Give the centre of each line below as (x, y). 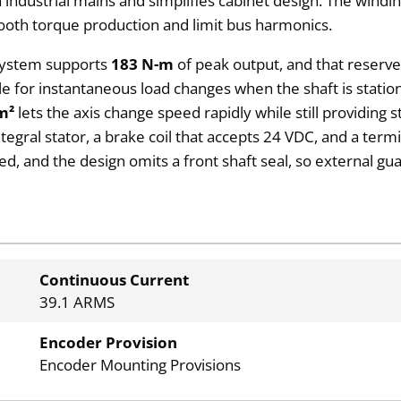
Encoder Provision (108, 343)
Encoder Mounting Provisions (140, 365)
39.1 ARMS (77, 303)
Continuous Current (114, 280)
